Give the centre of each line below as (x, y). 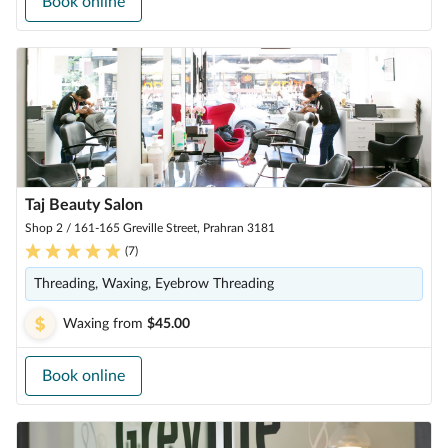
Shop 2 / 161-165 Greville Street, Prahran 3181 (150, 228)
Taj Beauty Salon (84, 205)
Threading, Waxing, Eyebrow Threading (154, 284)
